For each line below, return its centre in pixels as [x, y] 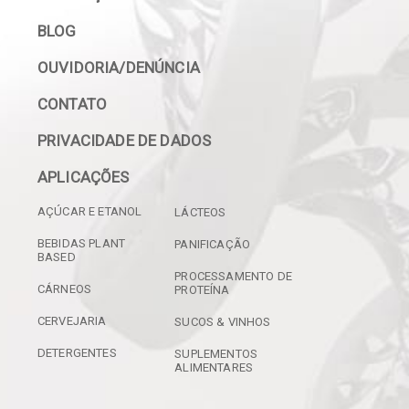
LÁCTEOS [200, 213]
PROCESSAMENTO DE [233, 277]
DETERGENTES [77, 353]
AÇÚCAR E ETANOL [90, 212]
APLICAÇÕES [84, 178]
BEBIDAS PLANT [82, 244]
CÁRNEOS [65, 289]
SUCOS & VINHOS [223, 322]
